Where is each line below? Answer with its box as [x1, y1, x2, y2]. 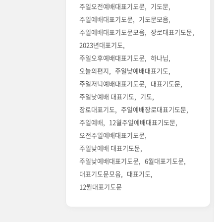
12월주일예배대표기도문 [109, 117, 175, 127]
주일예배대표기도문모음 [79, 27, 145, 37]
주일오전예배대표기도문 [79, 1, 145, 11]
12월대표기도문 [79, 182, 122, 192]
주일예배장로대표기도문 [121, 105, 186, 114]
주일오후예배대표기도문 [79, 53, 145, 63]
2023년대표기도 [79, 40, 123, 50]
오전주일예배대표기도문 [79, 130, 145, 140]
